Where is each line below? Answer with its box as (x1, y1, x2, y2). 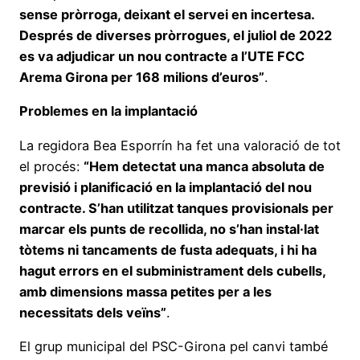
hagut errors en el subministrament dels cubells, (19, 262, 325, 279)
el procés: (19, 157, 84, 174)
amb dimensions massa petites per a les (19, 283, 272, 300)
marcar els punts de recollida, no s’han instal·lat (19, 220, 319, 237)
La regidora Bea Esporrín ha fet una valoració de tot (19, 137, 341, 153)
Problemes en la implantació (19, 103, 198, 120)
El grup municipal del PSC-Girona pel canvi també (19, 337, 328, 354)
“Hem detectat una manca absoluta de (84, 157, 325, 174)
